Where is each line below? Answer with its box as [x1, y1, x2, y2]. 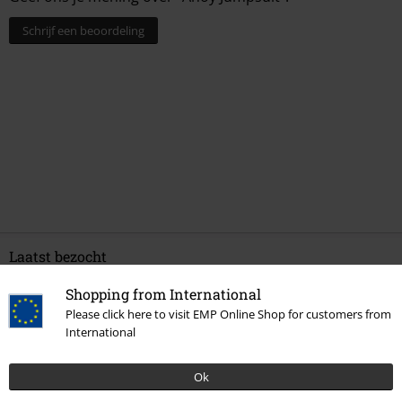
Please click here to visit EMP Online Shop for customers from [66, 305, 391, 322]
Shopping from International [66, 284, 261, 303]
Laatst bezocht [9, 246, 107, 266]
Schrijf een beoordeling [22, 22, 144, 39]
